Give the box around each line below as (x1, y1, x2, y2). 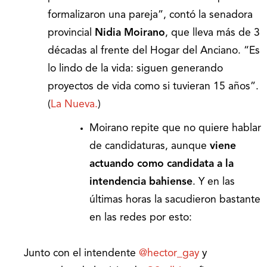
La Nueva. (51, 100, 98, 110)
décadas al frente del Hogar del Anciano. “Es (48, 46, 260, 57)
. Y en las (193, 177, 235, 188)
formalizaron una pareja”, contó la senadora (48, 10, 253, 21)
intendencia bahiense (89, 177, 193, 188)
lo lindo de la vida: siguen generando (48, 64, 223, 74)
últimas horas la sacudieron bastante (89, 195, 260, 206)
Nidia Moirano (95, 28, 165, 39)
